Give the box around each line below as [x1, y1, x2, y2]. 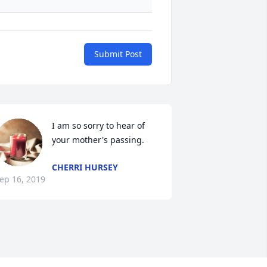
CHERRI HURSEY [51, 162, 118, 173]
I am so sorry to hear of [51, 120, 145, 132]
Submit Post [94, 48, 142, 60]
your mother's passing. [51, 134, 144, 146]
